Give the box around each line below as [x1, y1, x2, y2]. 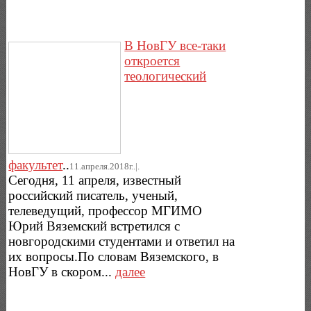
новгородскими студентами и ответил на [8, 233, 235, 249]
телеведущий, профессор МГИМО [8, 203, 203, 218]
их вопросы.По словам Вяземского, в [8, 249, 219, 264]
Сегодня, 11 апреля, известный [8, 172, 182, 187]
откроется [124, 53, 180, 68]
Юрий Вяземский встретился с [8, 218, 180, 233]
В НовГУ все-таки [124, 37, 226, 53]
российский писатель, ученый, [8, 187, 178, 203]
